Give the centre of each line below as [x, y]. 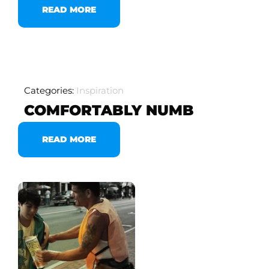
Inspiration [100, 90]
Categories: [50, 90]
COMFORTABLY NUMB [109, 110]
